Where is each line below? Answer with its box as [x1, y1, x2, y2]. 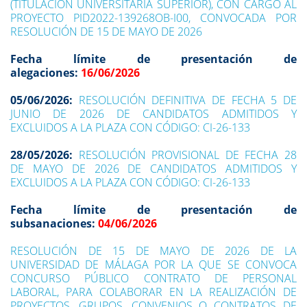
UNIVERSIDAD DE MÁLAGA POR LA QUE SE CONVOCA [10, 257, 297, 272]
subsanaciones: [10, 216, 98, 231]
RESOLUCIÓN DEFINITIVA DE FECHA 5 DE [78, 93, 297, 108]
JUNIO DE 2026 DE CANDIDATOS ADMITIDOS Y [10, 106, 297, 121]
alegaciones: [10, 65, 81, 80]
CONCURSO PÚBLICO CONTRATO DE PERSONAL [10, 271, 297, 286]
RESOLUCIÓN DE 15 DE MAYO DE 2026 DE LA [10, 243, 297, 258]
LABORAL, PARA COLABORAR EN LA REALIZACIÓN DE [10, 284, 297, 299]
